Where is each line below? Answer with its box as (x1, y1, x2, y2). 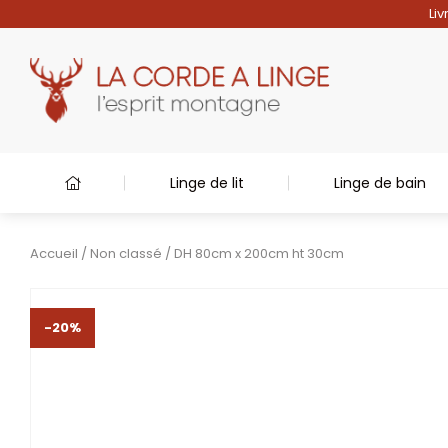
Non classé (90, 244, 162, 263)
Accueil (30, 244, 78, 263)
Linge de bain (333, 173, 426, 193)
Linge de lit (170, 173, 245, 193)
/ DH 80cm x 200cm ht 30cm (162, 244, 344, 263)
